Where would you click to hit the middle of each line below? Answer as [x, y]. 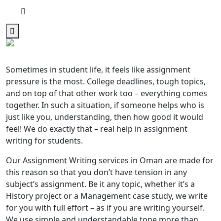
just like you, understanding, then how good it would [105, 117]
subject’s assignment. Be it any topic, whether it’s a [100, 184]
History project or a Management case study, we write [107, 196]
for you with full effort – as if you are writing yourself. [105, 208]
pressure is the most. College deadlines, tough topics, [106, 82]
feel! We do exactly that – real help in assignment [97, 129]
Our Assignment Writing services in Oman [84, 161]
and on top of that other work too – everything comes [107, 93]
